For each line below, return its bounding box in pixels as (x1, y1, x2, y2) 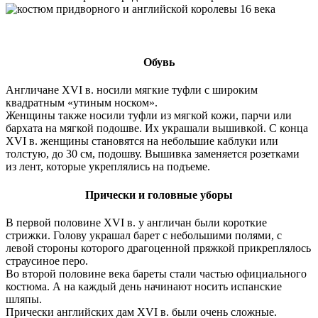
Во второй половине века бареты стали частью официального (6, 267, 307, 280)
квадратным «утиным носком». (6, 97, 158, 109)
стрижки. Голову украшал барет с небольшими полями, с (6, 229, 282, 241)
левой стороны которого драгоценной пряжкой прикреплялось (6, 241, 311, 254)
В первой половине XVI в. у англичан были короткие (6, 216, 267, 229)
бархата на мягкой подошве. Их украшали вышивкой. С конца (6, 122, 308, 135)
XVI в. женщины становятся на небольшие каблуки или (6, 135, 278, 148)
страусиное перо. (6, 254, 88, 267)
